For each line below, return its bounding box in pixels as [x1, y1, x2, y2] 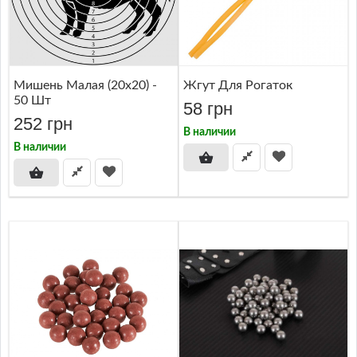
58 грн [183, 99, 233, 119]
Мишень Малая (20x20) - [14, 79, 157, 92]
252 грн [14, 114, 73, 134]
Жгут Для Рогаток [183, 79, 292, 92]
